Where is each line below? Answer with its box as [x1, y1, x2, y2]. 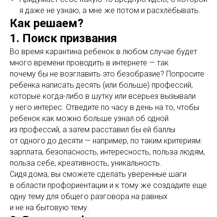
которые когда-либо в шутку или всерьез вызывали [10, 92, 196, 101]
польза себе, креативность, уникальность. [10, 158, 162, 168]
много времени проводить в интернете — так [10, 58, 169, 68]
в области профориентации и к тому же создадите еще [10, 181, 207, 190]
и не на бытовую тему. [10, 203, 89, 213]
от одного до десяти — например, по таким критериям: [10, 136, 202, 146]
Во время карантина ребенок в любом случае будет [10, 47, 197, 57]
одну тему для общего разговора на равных [10, 192, 168, 201]
